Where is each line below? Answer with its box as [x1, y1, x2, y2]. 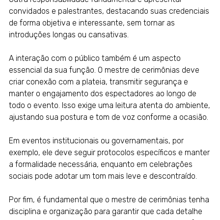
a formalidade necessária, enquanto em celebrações [8, 160, 192, 169]
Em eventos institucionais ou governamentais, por [8, 136, 184, 146]
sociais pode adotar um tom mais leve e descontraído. [8, 171, 197, 181]
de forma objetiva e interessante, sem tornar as [8, 18, 175, 28]
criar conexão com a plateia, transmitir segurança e [8, 77, 188, 87]
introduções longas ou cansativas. [8, 30, 129, 40]
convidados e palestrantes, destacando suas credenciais [8, 6, 209, 16]
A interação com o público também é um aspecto [8, 54, 181, 63]
